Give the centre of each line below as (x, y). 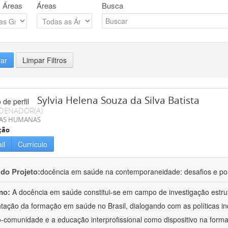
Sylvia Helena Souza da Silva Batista (118, 101)
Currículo (33, 144)
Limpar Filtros (45, 60)
